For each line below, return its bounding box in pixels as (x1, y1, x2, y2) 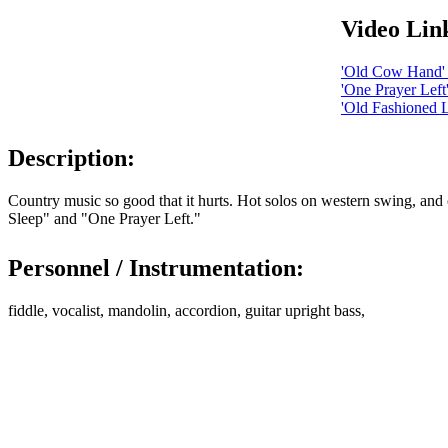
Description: (8, 144, 135, 171)
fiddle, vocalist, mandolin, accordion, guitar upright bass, (8, 302, 365, 320)
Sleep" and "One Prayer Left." (8, 209, 201, 227)
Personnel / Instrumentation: (8, 255, 304, 282)
